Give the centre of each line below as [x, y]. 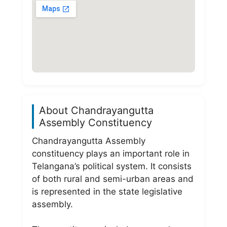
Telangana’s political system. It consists [112, 166]
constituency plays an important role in [111, 153]
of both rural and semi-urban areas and [113, 179]
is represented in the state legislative [107, 191]
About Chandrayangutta [96, 110]
